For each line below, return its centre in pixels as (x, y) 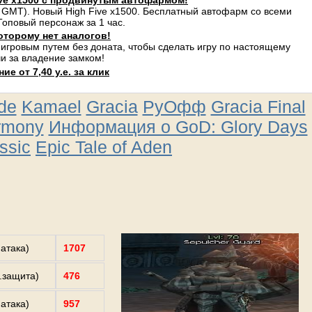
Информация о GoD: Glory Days (178, 127)
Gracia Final (258, 107)
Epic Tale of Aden (104, 147)
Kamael (51, 107)
